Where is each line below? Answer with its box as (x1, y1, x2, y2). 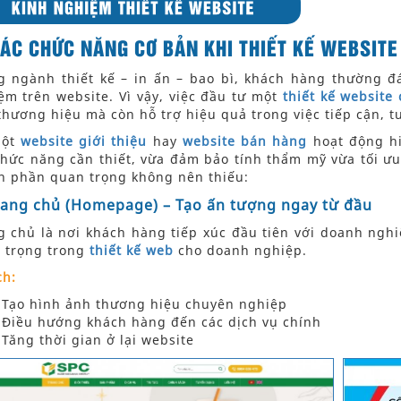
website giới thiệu (20, 132, 148, 150)
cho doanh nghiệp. (177, 242, 307, 260)
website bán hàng (182, 132, 308, 150)
